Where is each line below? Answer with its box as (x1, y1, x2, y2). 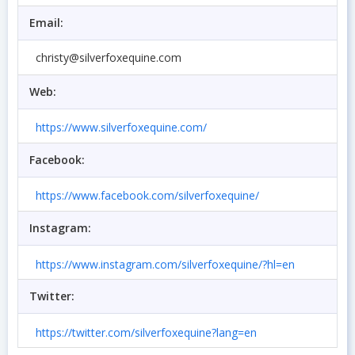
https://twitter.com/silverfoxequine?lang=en (36, 324, 257, 340)
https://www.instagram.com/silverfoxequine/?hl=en (36, 256, 295, 272)
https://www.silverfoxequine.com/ (36, 120, 207, 136)
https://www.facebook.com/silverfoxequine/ (36, 188, 259, 204)
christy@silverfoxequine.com (36, 49, 181, 65)
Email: (29, 15, 63, 31)
